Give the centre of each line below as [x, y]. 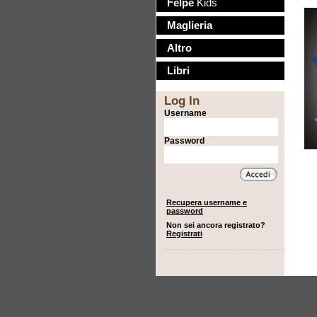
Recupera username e [207, 202]
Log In [182, 100]
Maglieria [190, 25]
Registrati [184, 233]
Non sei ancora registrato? [216, 225]
